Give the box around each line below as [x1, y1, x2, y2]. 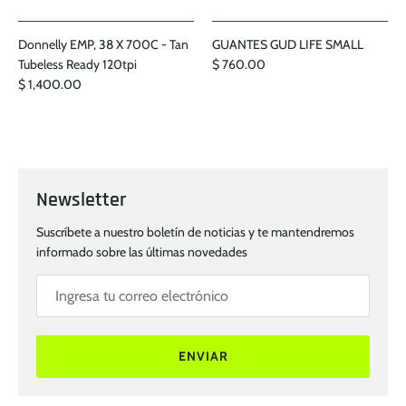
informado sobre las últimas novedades [36, 244, 247, 261]
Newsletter [36, 187, 126, 214]
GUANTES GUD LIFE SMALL [212, 36, 363, 53]
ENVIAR [178, 348, 228, 365]
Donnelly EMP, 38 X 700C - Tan [18, 36, 188, 53]
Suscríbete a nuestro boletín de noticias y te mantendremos [36, 224, 354, 241]
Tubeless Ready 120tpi [18, 56, 137, 72]
